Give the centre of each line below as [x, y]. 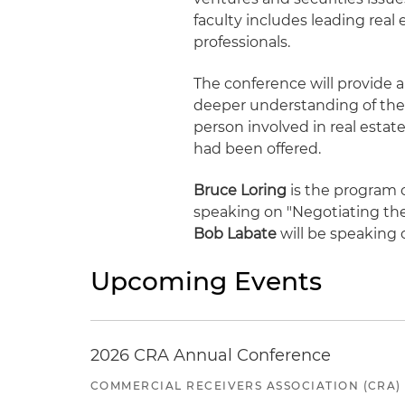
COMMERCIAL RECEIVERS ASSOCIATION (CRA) [246, 386]
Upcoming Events [206, 281]
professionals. [242, 42]
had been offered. [258, 149]
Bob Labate [235, 234]
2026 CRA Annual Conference [211, 355]
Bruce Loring [240, 190]
